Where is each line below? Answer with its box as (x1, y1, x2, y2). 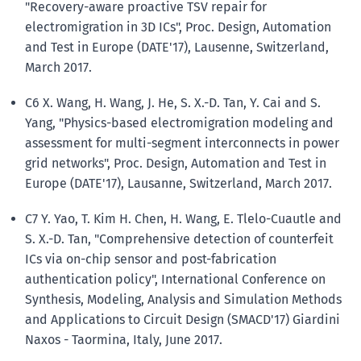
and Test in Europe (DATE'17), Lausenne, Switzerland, (24, 39, 329, 55)
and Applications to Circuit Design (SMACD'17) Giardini (24, 312, 340, 328)
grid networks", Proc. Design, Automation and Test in (24, 155, 326, 171)
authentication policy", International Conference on (24, 272, 326, 288)
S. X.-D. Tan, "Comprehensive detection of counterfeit (24, 231, 334, 247)
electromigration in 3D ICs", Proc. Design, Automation (24, 19, 331, 35)
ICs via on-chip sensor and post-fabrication (24, 251, 276, 268)
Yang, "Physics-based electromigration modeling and (24, 114, 334, 131)
